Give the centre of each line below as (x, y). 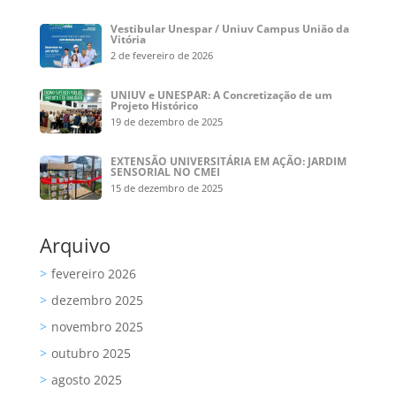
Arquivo (75, 245)
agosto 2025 (86, 380)
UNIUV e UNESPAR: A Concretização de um (222, 95)
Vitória (129, 40)
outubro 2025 (91, 354)
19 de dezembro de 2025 (167, 122)
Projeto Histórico (155, 106)
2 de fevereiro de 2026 (162, 56)
